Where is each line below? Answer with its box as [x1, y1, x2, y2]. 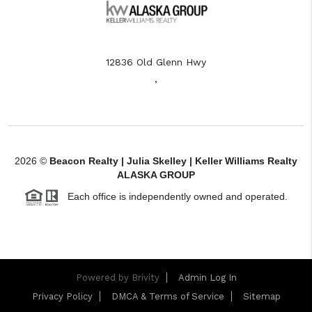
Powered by [75, 272, 132, 283]
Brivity [131, 272, 159, 283]
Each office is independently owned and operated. [59, 191, 288, 203]
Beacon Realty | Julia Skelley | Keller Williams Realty [49, 155, 297, 167]
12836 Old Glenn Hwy [106, 56, 206, 68]
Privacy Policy [31, 290, 93, 302]
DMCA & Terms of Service [111, 290, 224, 302]
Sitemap [242, 290, 281, 302]
